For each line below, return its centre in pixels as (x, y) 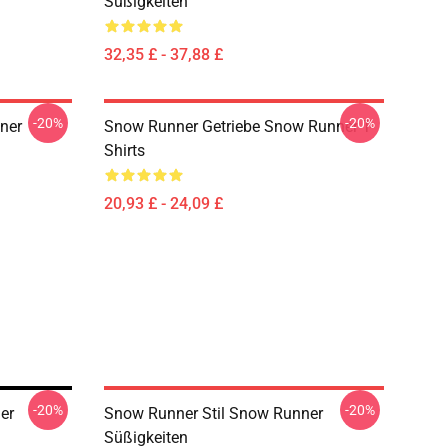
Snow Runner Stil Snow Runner (213, 413)
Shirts (124, 150)
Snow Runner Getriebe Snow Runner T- (239, 126)
